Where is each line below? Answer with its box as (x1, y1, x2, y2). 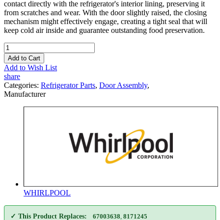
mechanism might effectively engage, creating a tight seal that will (4, 17, 207, 26)
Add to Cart (8, 54, 40, 62)
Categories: (4, 81, 41, 89)
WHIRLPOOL (24, 188, 71, 197)
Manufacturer (4, 89, 46, 98)
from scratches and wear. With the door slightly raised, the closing (4, 8, 207, 17)
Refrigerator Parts (41, 81, 95, 89)
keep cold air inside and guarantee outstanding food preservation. (4, 26, 205, 34)
